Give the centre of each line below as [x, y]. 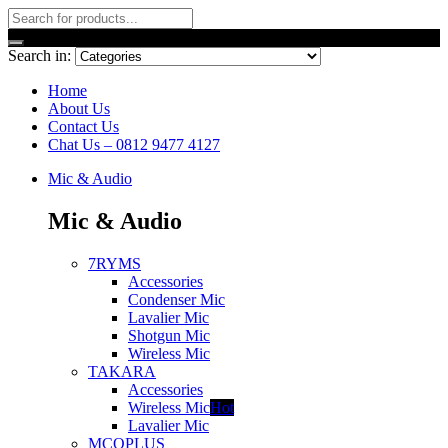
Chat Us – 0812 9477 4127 [134, 144]
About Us [79, 108]
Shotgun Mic [169, 335]
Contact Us [83, 126]
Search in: [39, 55]
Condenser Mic [176, 299]
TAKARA [122, 371]
